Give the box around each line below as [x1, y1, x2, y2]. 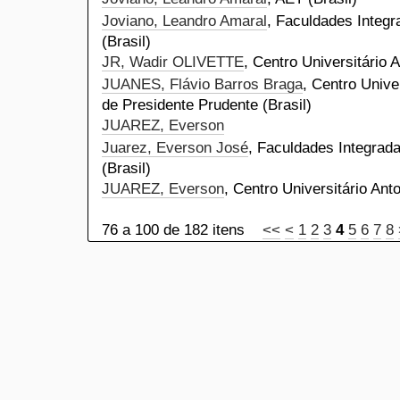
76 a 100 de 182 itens [102, 221, 262, 239]
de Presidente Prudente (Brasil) [102, 96, 312, 114]
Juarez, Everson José [102, 138, 248, 157]
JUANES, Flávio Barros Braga [102, 75, 303, 94]
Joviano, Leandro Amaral [102, 12, 267, 30]
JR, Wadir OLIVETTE [102, 53, 244, 71]
